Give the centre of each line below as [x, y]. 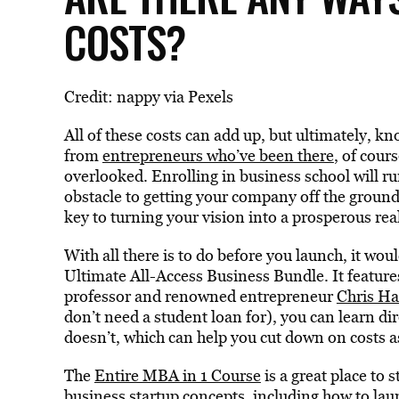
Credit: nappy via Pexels [148, 97]
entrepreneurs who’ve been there [218, 155]
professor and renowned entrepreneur [200, 296]
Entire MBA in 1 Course [177, 375]
